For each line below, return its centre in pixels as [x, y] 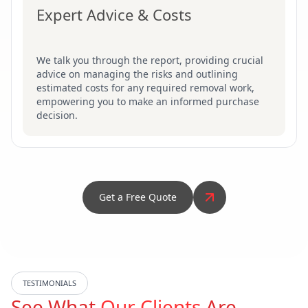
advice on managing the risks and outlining [137, 74]
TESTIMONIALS [49, 283]
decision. [57, 115]
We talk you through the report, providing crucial [150, 60]
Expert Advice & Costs [114, 15]
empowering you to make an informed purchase [148, 102]
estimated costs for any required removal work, [145, 88]
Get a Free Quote [137, 197]
